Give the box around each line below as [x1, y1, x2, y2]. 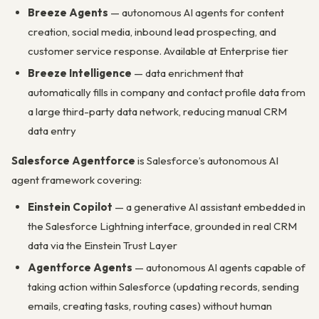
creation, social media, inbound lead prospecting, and [27, 24, 276, 38]
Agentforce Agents [27, 260, 132, 274]
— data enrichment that [131, 66, 244, 80]
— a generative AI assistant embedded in [112, 199, 305, 214]
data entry [27, 123, 76, 137]
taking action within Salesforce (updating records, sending [27, 279, 299, 293]
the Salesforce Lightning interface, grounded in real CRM [27, 219, 297, 233]
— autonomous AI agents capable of [132, 260, 305, 274]
